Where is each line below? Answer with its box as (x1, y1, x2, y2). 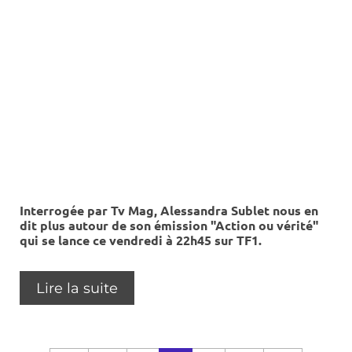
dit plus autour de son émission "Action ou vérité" (20, 217, 318, 234)
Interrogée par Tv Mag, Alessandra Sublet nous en (20, 202, 318, 219)
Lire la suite (36, 280, 118, 297)
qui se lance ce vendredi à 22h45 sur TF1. (20, 232, 262, 249)
